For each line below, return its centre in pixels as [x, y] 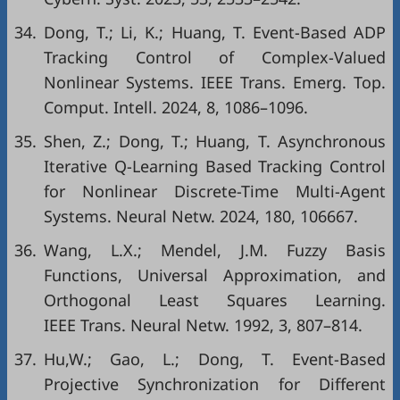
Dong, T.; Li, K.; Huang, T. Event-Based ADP [215, 32]
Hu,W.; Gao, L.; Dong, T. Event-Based [215, 359]
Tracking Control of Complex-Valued [215, 57]
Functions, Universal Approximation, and [215, 275]
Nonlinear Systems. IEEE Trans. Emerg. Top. [215, 82]
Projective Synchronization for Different [215, 384]
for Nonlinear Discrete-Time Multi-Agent [215, 191]
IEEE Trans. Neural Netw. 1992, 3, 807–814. [203, 325]
